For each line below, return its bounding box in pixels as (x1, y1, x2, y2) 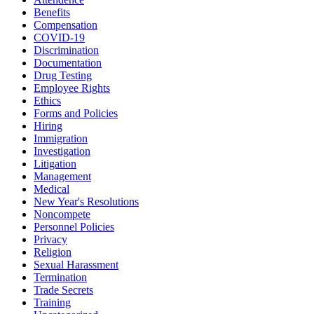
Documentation (34, 57, 102, 69)
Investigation (34, 145, 90, 158)
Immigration (34, 132, 88, 145)
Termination (34, 271, 87, 284)
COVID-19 (34, 32, 85, 44)
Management (34, 170, 91, 183)
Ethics (34, 95, 61, 107)
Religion (34, 246, 71, 259)
